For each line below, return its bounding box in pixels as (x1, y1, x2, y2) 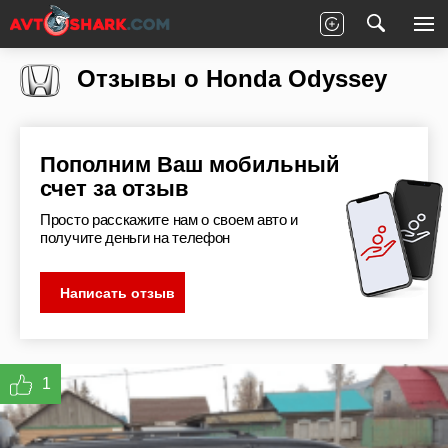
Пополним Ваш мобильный (40, 152, 340, 178)
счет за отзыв (40, 176, 189, 202)
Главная (45, 24, 99, 40)
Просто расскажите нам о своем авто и (40, 211, 299, 229)
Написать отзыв (60, 285, 175, 302)
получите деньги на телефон (40, 229, 231, 247)
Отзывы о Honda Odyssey (70, 65, 387, 92)
